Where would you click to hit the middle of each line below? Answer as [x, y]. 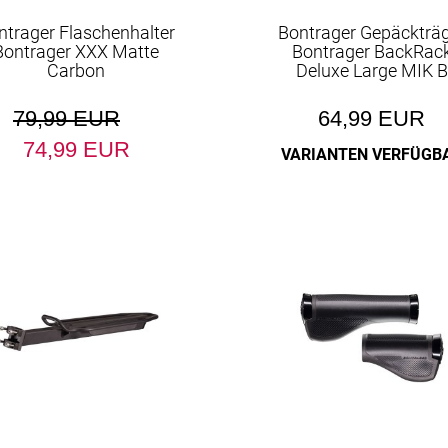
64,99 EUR [372, 118]
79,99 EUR [66, 118]
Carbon [76, 70]
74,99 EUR [76, 149]
